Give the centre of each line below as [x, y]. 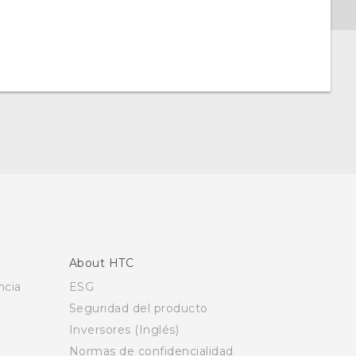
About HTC [101, 263]
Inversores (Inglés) [124, 330]
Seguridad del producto [138, 308]
